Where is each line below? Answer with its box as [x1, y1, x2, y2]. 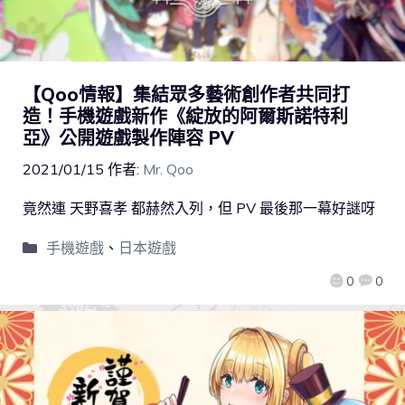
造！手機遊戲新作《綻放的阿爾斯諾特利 [23, 104, 348, 127]
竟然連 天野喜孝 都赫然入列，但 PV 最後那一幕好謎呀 [23, 198, 375, 217]
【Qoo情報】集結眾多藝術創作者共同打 [23, 82, 350, 106]
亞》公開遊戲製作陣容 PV [23, 126, 234, 149]
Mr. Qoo [143, 159, 193, 178]
